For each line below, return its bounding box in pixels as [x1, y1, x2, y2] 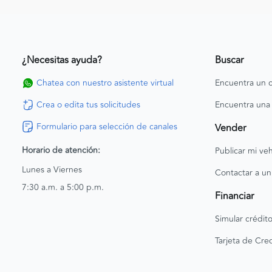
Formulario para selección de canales [36, 120, 177, 133]
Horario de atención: [22, 143, 100, 157]
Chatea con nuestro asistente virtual [36, 76, 174, 89]
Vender [215, 120, 246, 135]
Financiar [215, 188, 254, 203]
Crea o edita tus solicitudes [36, 98, 140, 111]
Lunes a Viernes [22, 163, 82, 176]
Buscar [215, 52, 243, 67]
